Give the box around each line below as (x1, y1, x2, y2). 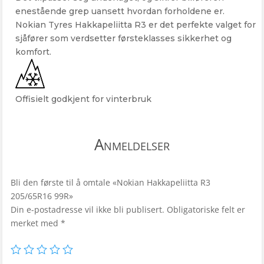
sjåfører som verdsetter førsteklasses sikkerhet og (15, 32, 232, 44)
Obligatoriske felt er (166, 203, 245, 215)
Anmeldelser (94, 133, 170, 155)
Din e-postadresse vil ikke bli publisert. (10, 203, 164, 215)
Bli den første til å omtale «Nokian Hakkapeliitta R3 (10, 176, 210, 188)
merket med (10, 217, 61, 229)
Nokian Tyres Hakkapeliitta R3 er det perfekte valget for (15, 19, 256, 30)
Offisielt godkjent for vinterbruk (15, 93, 152, 104)
